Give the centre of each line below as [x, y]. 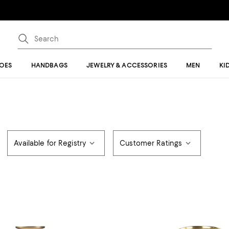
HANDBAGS [49, 65]
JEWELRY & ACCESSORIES [127, 65]
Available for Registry [50, 143]
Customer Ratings [151, 143]
